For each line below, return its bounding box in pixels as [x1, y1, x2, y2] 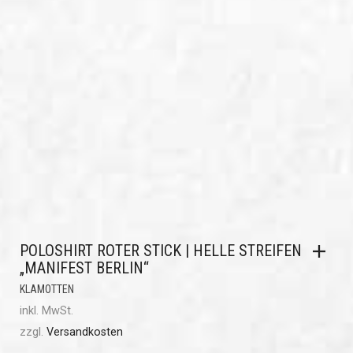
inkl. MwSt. [20, 304, 73, 318]
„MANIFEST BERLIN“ [20, 258, 149, 277]
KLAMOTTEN [20, 283, 74, 295]
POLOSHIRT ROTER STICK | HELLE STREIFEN [20, 241, 302, 260]
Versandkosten [46, 325, 123, 339]
